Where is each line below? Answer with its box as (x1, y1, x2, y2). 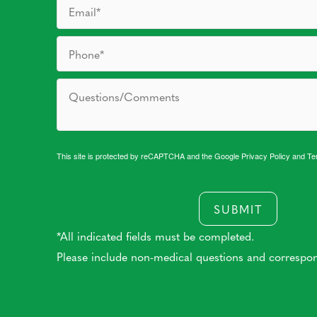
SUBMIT (213, 200, 263, 217)
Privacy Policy (241, 149, 290, 161)
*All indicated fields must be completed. (57, 227, 254, 243)
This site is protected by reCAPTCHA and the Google (57, 149, 241, 161)
